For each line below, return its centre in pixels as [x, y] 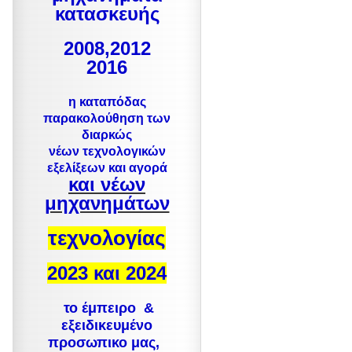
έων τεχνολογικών [110, 151]
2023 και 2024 [107, 273]
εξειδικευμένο [107, 325]
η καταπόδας [107, 102]
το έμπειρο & [107, 308]
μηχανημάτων [107, 203]
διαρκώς [107, 135]
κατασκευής [107, 14]
